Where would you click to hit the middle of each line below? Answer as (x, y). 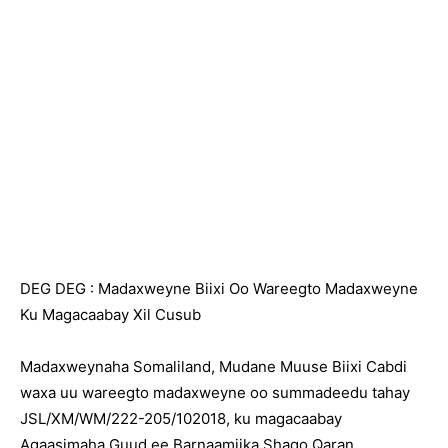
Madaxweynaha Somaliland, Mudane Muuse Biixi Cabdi (213, 366)
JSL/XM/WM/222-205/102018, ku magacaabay (181, 418)
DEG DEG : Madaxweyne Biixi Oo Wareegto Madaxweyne (219, 288)
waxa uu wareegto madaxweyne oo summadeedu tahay (215, 392)
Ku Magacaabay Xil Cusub (110, 314)
